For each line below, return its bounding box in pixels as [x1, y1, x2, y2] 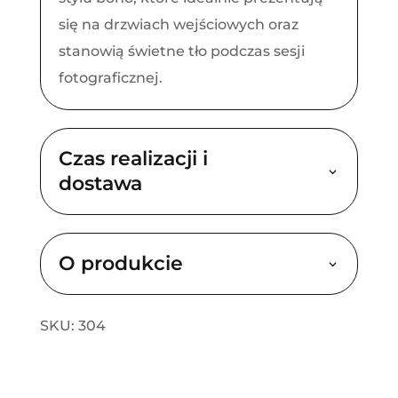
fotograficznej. [58, 68, 163, 86]
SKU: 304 [39, 316, 106, 334]
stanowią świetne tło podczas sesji [58, 42, 305, 60]
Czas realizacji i [58, 146, 208, 171]
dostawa [58, 171, 142, 195]
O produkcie [58, 251, 183, 275]
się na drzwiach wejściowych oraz [58, 15, 298, 33]
